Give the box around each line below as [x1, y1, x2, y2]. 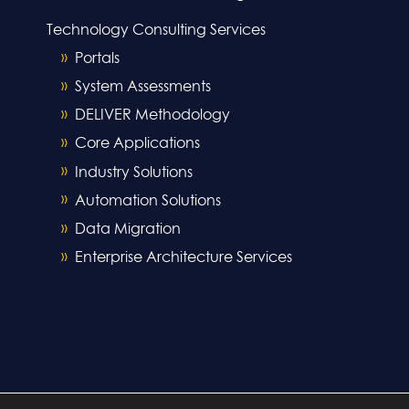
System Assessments [75, 79, 211, 95]
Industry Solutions [75, 164, 193, 180]
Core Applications [75, 136, 200, 152]
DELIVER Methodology [75, 108, 230, 123]
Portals [75, 51, 120, 67]
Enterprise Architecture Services [75, 250, 292, 266]
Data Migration [75, 222, 181, 237]
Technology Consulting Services [47, 22, 266, 37]
